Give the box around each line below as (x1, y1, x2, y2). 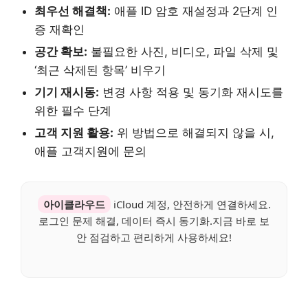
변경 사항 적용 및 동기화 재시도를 (99, 85, 283, 100)
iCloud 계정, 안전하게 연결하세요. (110, 197, 271, 212)
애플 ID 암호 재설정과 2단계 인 (111, 4, 278, 19)
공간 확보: (34, 45, 87, 59)
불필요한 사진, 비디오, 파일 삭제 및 (87, 45, 278, 59)
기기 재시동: (34, 85, 99, 100)
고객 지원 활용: (34, 126, 113, 140)
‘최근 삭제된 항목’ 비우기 (34, 63, 166, 78)
